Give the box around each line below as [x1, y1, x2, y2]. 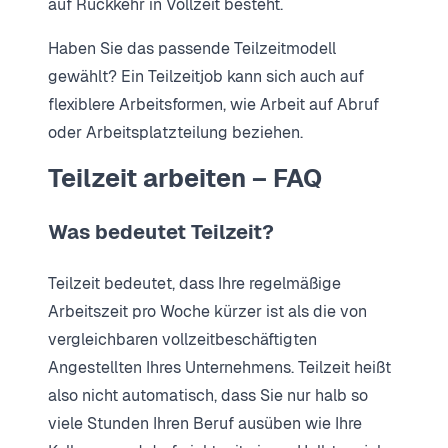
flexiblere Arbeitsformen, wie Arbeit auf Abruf [48, 94, 379, 116]
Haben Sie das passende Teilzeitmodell [48, 38, 336, 60]
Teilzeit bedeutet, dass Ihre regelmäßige [48, 272, 341, 294]
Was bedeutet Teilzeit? [48, 218, 274, 245]
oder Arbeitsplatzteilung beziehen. [48, 122, 303, 144]
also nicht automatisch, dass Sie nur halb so [48, 384, 368, 406]
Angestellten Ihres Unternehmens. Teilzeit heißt [48, 356, 391, 378]
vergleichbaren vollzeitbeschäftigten [48, 328, 317, 350]
